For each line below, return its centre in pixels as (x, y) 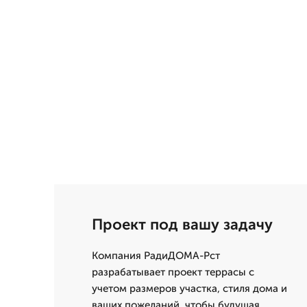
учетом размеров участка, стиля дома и (189, 288)
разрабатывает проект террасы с (173, 272)
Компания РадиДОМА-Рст (156, 256)
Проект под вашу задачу (182, 224)
